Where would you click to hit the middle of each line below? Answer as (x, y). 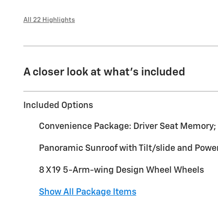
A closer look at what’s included (104, 72)
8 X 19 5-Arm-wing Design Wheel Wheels (121, 170)
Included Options (58, 105)
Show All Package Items (88, 192)
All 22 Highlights (49, 20)
